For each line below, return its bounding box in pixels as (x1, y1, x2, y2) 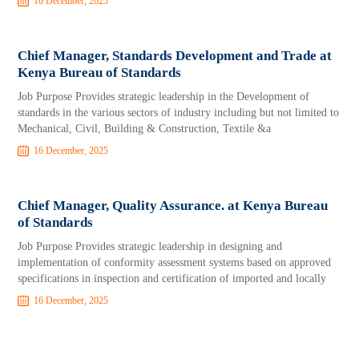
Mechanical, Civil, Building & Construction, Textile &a (18, 123, 272, 135)
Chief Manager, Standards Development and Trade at (18, 48, 333, 63)
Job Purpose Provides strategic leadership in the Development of (18, 91, 310, 103)
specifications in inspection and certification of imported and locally (18, 272, 327, 284)
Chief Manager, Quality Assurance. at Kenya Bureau (18, 198, 329, 213)
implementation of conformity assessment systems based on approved (18, 256, 332, 268)
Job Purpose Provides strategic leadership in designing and (18, 240, 283, 252)
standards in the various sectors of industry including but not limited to (18, 107, 340, 119)
